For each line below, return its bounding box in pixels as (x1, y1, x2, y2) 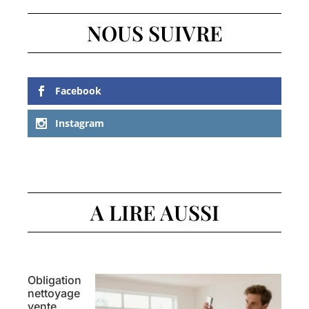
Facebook (55, 84, 101, 97)
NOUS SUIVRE (86, 19, 223, 47)
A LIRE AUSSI (90, 199, 219, 227)
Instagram (55, 117, 104, 130)
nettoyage (28, 286, 80, 301)
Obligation (28, 273, 81, 288)
